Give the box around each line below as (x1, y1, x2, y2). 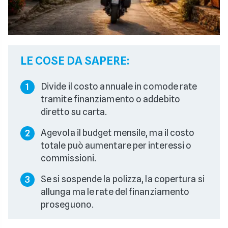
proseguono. (41, 198, 94, 210)
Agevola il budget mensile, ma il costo (41, 127, 195, 138)
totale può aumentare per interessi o (41, 139, 192, 151)
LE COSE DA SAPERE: (20, 53, 129, 67)
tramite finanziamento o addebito (41, 93, 180, 104)
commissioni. (41, 152, 97, 163)
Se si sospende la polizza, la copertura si (41, 173, 205, 184)
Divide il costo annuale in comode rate (41, 80, 197, 92)
